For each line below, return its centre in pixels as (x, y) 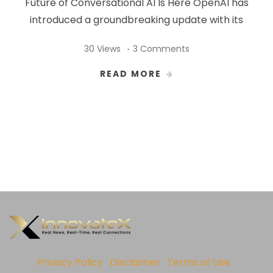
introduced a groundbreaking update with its (136, 19)
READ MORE (130, 73)
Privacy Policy (70, 262)
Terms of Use (199, 262)
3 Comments (161, 48)
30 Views (102, 48)
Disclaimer (135, 262)
